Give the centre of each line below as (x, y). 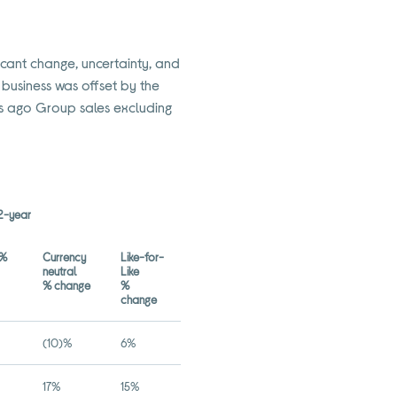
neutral (60, 271)
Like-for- (143, 257)
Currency (65, 257)
